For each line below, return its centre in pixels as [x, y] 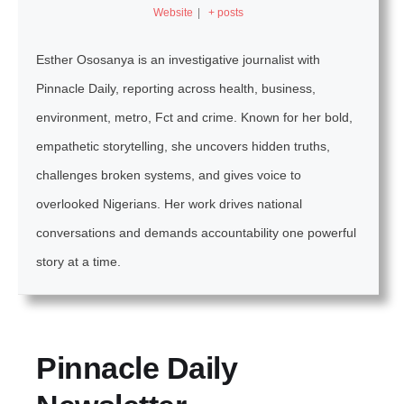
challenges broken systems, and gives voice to [169, 174]
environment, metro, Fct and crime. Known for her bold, [194, 117]
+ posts [225, 12]
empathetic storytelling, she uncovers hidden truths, [183, 146]
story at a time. [78, 261]
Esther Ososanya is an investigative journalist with [178, 59]
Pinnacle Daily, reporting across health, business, [176, 88]
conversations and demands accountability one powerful [196, 232]
